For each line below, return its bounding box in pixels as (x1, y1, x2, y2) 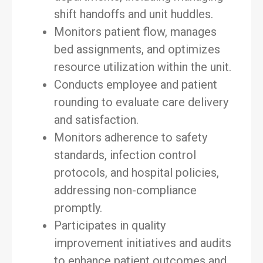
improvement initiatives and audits (54, 236, 231, 250)
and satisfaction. (54, 113, 139, 127)
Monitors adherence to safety (54, 130, 207, 144)
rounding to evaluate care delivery (54, 95, 228, 109)
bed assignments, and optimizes (54, 42, 220, 56)
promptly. (54, 201, 102, 215)
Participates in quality (54, 218, 166, 232)
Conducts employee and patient (54, 77, 217, 92)
